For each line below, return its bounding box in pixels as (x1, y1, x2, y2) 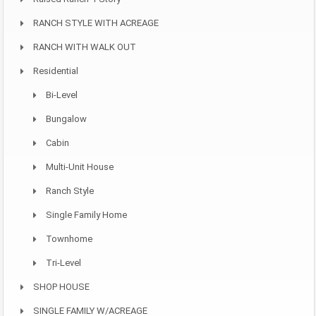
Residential (33, 66, 78, 76)
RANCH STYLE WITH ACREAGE (33, 18, 159, 28)
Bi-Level (46, 90, 78, 100)
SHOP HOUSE (33, 281, 90, 292)
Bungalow (46, 114, 87, 124)
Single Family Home (46, 209, 127, 220)
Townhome (46, 233, 92, 244)
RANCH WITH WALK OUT (33, 42, 136, 52)
